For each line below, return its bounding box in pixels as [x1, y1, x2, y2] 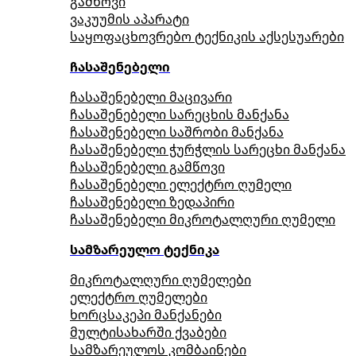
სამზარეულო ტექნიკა [70, 241, 219, 258]
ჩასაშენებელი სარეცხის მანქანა [70, 106, 289, 123]
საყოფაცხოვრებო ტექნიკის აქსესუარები [70, 28, 344, 45]
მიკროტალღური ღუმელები [70, 271, 251, 288]
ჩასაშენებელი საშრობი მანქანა [70, 123, 284, 141]
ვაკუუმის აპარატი [70, 10, 189, 28]
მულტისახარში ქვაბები [70, 323, 226, 341]
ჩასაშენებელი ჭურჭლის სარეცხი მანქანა [70, 141, 346, 158]
